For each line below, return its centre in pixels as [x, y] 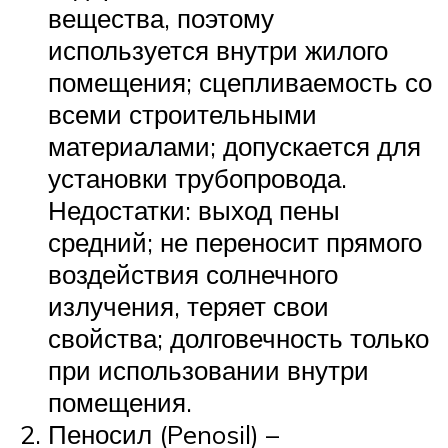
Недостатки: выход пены [194, 209]
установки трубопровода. [197, 177]
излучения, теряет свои [188, 305]
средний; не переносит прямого [235, 241]
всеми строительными [182, 113]
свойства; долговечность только [238, 337]
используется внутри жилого [218, 49]
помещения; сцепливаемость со [240, 81]
